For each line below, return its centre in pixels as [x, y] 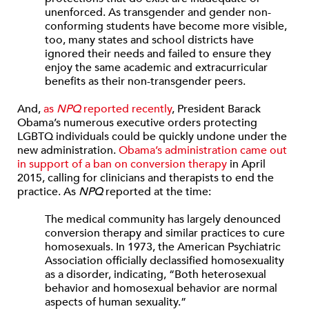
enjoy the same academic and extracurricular [156, 68]
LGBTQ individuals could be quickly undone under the [152, 137]
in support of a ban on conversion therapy [122, 164]
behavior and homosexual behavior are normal [161, 288]
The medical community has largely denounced [163, 219]
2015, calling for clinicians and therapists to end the [146, 178]
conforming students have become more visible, [166, 26]
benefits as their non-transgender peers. [145, 81]
